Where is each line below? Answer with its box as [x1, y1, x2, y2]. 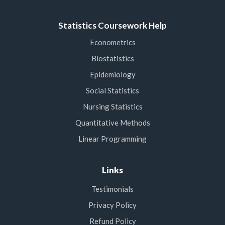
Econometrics [89, 38, 136, 47]
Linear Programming [78, 134, 147, 144]
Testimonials [91, 184, 134, 194]
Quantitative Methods [75, 118, 150, 128]
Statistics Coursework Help [58, 20, 167, 31]
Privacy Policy [88, 200, 137, 210]
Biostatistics [91, 54, 134, 63]
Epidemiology [89, 70, 136, 79]
